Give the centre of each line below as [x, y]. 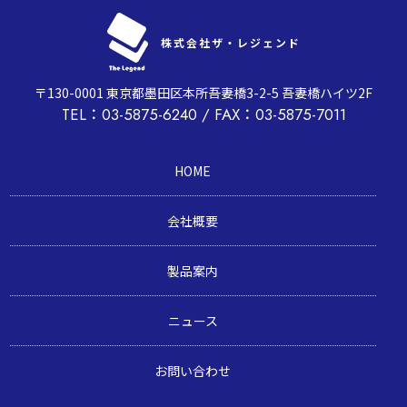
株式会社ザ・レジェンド [230, 43]
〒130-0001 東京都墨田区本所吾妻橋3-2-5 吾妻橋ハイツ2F [203, 93]
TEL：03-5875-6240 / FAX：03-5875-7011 [203, 115]
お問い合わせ [193, 371]
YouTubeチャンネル [67, 137]
